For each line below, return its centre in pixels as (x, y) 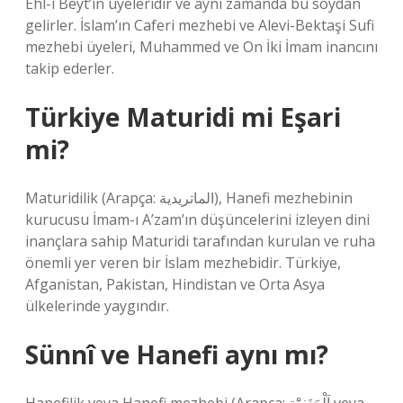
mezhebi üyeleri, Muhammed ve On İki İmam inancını (201, 47)
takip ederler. (70, 68)
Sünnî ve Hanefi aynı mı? (177, 354)
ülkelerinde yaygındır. (97, 306)
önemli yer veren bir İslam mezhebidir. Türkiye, (183, 263)
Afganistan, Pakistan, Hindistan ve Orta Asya (175, 284)
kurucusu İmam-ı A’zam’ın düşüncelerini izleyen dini (197, 219)
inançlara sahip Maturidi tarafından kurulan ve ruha (200, 241)
